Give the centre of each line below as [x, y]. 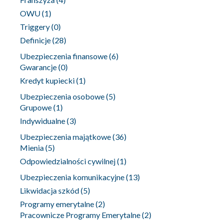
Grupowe [36, 108]
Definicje [35, 40]
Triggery [35, 27]
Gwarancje [38, 67]
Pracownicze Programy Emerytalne [80, 215]
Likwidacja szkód [50, 191]
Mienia [32, 148]
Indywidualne [43, 121]
